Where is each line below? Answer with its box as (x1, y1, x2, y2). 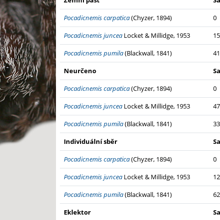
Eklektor (64, 208, 91, 217)
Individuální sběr (64, 137, 117, 146)
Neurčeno (64, 66, 96, 76)
